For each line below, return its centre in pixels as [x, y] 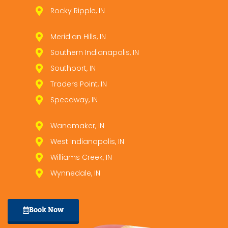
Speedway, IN [74, 99]
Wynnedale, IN [75, 173]
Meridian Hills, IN [78, 36]
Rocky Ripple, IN [77, 10]
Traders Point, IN [78, 84]
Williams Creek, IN [81, 157]
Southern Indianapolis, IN [94, 52]
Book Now [46, 210]
